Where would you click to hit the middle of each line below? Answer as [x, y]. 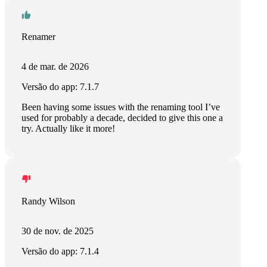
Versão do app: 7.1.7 [60, 87]
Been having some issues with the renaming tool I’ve [121, 107]
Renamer [38, 37]
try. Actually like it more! [68, 128]
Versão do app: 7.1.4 [60, 251]
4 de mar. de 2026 [55, 66]
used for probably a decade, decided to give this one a [122, 118]
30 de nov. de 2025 [58, 231]
